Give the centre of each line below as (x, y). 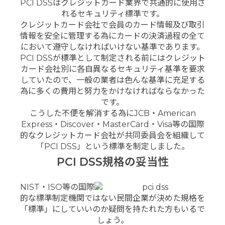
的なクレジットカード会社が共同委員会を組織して (113, 136)
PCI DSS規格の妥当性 (113, 162)
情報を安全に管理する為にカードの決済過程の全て (113, 36)
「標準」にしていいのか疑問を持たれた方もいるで (113, 209)
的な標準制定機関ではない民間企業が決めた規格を (113, 198)
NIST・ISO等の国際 (56, 187)
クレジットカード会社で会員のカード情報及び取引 (113, 25)
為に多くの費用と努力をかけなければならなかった (113, 91)
